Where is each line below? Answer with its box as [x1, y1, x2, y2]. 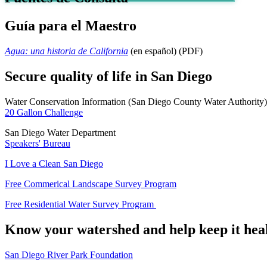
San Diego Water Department [5, 127, 118, 138]
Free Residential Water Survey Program [5, 198, 156, 209]
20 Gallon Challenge [5, 107, 83, 117]
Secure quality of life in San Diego [5, 68, 212, 84]
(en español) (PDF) [131, 46, 203, 57]
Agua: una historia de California [5, 46, 128, 57]
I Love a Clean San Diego [5, 158, 103, 169]
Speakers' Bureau [5, 138, 70, 148]
